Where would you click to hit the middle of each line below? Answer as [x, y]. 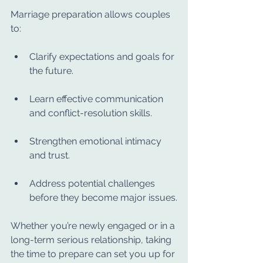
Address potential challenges [93, 183]
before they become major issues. [103, 198]
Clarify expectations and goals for [103, 57]
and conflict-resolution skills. [91, 113]
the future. [51, 71]
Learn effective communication [97, 99]
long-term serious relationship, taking [92, 240]
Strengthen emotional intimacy [97, 141]
